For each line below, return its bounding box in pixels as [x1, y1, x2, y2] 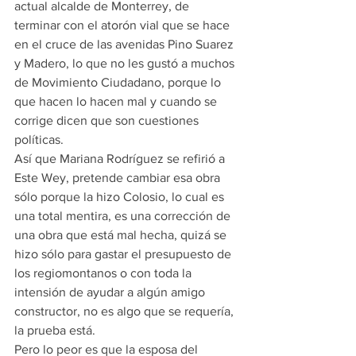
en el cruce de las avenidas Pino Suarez [14, 37, 237, 51]
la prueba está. [14, 323, 95, 337]
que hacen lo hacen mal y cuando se [14, 95, 220, 108]
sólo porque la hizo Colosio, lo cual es [14, 190, 227, 203]
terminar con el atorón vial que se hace [14, 18, 233, 32]
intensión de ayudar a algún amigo [14, 285, 208, 299]
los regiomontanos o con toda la [14, 266, 195, 280]
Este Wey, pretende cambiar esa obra [14, 171, 223, 184]
